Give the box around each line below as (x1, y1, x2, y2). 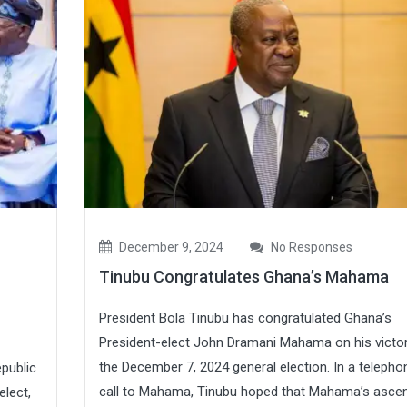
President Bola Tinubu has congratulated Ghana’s (98, 309, 392, 326)
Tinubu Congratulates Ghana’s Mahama (98, 266, 389, 286)
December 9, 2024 (115, 239, 223, 254)
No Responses (267, 239, 352, 254)
